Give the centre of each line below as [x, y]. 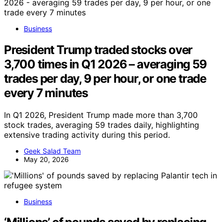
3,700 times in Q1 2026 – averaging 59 [105, 64]
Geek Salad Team [52, 151]
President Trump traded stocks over [98, 50]
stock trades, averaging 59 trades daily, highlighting [102, 125]
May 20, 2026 [46, 159]
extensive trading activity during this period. [87, 135]
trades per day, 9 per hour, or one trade [105, 78]
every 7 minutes [46, 93]
